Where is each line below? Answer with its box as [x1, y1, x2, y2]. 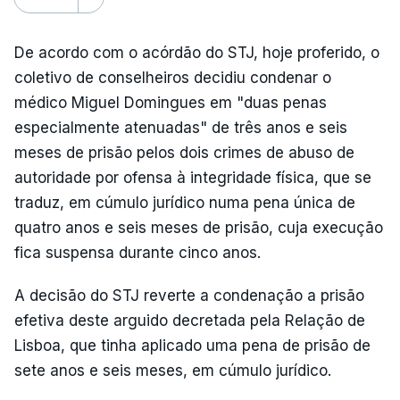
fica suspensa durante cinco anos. [14, 243, 261, 262]
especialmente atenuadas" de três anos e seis [14, 118, 347, 137]
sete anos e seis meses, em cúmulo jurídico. [14, 361, 331, 379]
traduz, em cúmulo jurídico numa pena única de [14, 193, 355, 212]
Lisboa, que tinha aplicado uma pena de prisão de [14, 336, 371, 354]
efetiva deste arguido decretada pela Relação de [14, 311, 365, 329]
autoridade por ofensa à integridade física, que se [14, 168, 371, 187]
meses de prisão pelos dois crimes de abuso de [14, 143, 354, 162]
